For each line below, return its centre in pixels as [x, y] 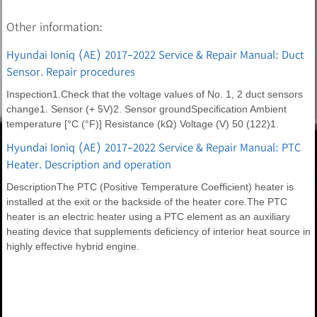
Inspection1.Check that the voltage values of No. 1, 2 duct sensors [155, 94]
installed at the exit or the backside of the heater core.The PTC [147, 201]
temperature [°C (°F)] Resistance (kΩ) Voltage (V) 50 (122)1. [143, 123]
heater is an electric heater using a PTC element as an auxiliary [148, 216]
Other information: [54, 26]
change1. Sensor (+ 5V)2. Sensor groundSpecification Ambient [146, 109]
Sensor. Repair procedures [71, 71]
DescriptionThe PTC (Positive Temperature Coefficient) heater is [150, 186]
